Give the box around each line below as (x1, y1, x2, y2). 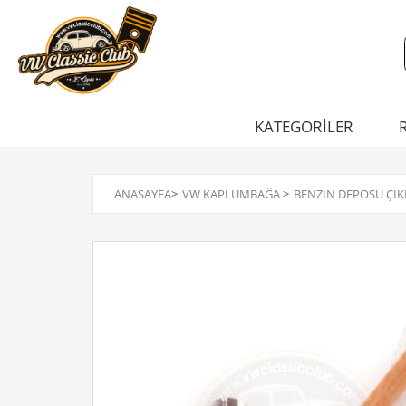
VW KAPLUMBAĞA (182, 186, 280, 202)
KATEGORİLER (255, 116, 353, 137)
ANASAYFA (114, 186, 171, 202)
